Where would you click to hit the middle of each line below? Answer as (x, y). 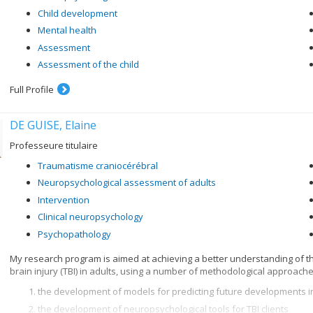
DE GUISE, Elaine (53, 125)
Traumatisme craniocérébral (98, 165)
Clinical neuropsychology (90, 217)
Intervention (64, 199)
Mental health (67, 30)
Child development (78, 13)
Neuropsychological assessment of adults (127, 182)
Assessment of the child (88, 64)
